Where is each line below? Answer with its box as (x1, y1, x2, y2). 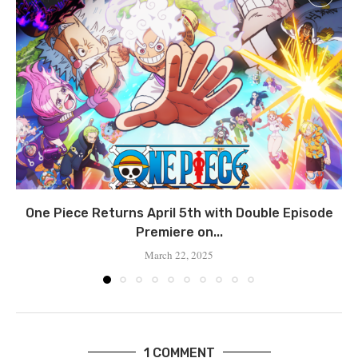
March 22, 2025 (145, 247, 213, 262)
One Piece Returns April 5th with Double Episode (25, 205, 333, 221)
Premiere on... (135, 224, 223, 240)
